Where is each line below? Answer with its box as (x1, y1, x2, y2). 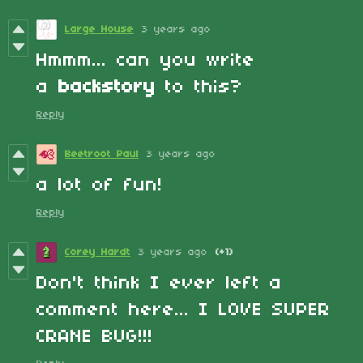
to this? (156, 77, 243, 97)
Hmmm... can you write (36, 50, 255, 70)
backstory (58, 77, 156, 97)
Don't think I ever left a (36, 273, 282, 293)
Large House (65, 23, 134, 35)
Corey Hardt (65, 246, 130, 258)
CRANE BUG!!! (36, 327, 153, 347)
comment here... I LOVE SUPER (36, 300, 331, 320)
